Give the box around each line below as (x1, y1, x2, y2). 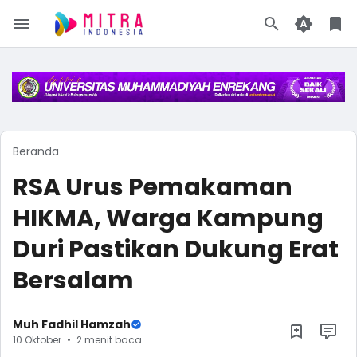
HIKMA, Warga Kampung (13, 202, 324, 236)
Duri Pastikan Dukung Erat (13, 233, 339, 267)
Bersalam (13, 264, 134, 298)
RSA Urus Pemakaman (13, 171, 292, 205)
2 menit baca (76, 332, 142, 347)
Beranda (13, 143, 59, 160)
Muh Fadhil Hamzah (13, 316, 131, 332)
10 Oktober (13, 332, 61, 347)
